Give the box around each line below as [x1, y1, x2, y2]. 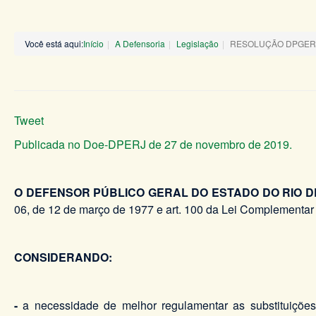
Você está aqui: [25, 37, 83, 50]
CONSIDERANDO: [14, 249, 112, 266]
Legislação [176, 37, 219, 50]
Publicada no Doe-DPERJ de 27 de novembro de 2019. [14, 136, 292, 153]
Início [83, 37, 104, 50]
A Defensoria [115, 37, 165, 50]
